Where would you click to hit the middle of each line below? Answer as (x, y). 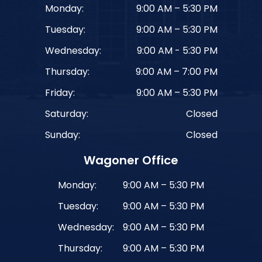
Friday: (60, 92)
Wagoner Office (131, 160)
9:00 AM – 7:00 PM (176, 71)
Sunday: (62, 135)
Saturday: (66, 113)
